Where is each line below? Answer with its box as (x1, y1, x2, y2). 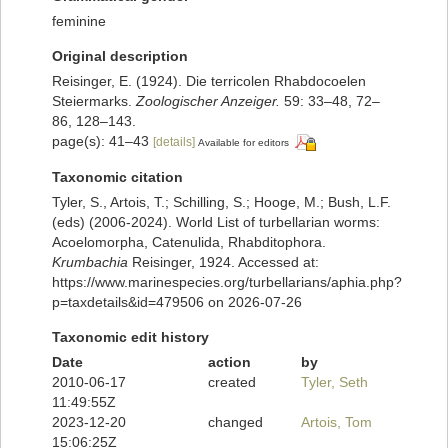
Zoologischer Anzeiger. (136, 93, 280, 110)
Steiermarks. (52, 93, 136, 110)
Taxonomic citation (52, 169, 183, 186)
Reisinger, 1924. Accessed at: (128, 254, 319, 271)
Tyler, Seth (301, 374, 369, 391)
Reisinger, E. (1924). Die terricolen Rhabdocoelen (52, 73, 366, 90)
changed (207, 414, 263, 431)
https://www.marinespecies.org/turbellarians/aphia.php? (52, 274, 402, 291)
